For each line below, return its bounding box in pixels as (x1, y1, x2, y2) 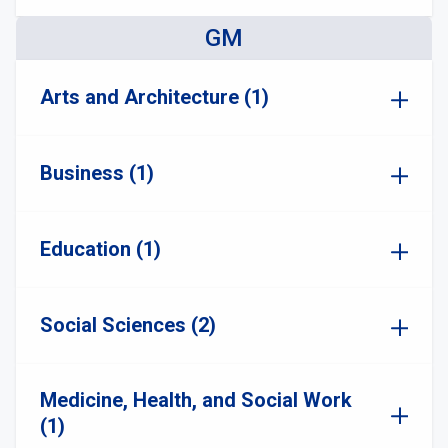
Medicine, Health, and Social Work (40, 388, 352, 412)
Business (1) (40, 161, 154, 185)
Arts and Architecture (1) (40, 85, 269, 109)
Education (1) (40, 237, 161, 261)
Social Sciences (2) (40, 313, 216, 337)
